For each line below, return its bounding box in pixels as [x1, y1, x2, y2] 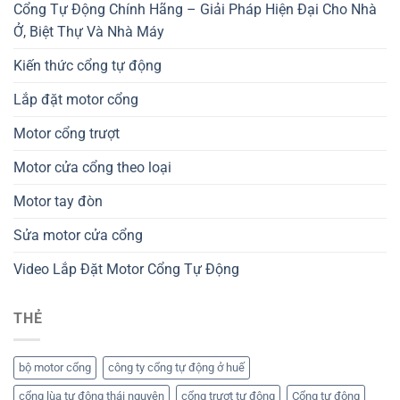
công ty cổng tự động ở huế [108, 361, 245, 375]
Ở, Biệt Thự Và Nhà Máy [13, 22, 164, 40]
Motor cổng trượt [13, 124, 120, 142]
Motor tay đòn [13, 192, 103, 210]
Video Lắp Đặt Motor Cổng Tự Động [13, 260, 239, 278]
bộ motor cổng [19, 361, 91, 375]
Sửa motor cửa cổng [13, 226, 143, 244]
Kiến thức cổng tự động [13, 56, 162, 74]
